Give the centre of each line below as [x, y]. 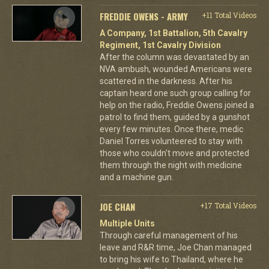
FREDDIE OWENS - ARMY [144, 16]
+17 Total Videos [228, 205]
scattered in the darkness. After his [166, 81]
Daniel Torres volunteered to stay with [171, 141]
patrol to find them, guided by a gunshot [174, 117]
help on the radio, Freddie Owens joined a [177, 105]
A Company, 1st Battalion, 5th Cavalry [173, 33]
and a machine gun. [136, 177]
